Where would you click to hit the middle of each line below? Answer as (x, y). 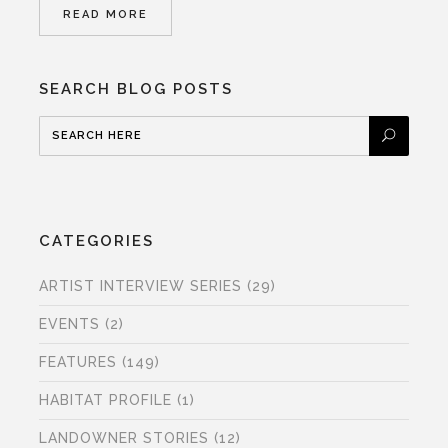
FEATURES (78, 362)
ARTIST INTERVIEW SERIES (141, 286)
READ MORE (106, 15)
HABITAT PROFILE (106, 400)
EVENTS (70, 324)
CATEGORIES (97, 241)
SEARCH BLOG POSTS (136, 89)
